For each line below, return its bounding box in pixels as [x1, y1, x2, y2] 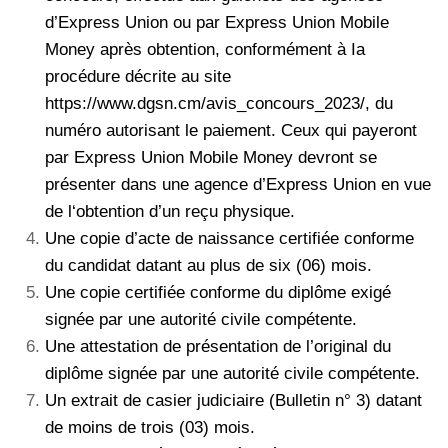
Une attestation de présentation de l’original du [45, 337, 391, 357]
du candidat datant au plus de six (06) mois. [45, 256, 372, 276]
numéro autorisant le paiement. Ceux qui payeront [45, 121, 417, 141]
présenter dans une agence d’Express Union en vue [45, 175, 431, 195]
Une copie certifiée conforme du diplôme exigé [45, 283, 391, 303]
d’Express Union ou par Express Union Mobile [45, 13, 389, 33]
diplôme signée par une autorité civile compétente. [45, 364, 420, 384]
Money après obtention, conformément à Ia [45, 40, 365, 60]
